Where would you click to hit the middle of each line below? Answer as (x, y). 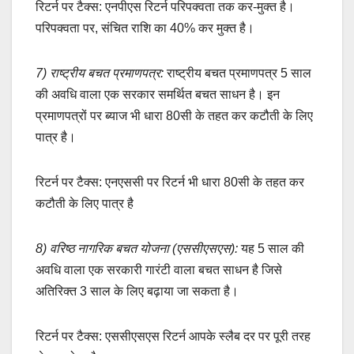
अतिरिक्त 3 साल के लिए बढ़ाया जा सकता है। (137, 292)
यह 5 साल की (271, 249)
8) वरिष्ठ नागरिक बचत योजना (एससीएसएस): (137, 249)
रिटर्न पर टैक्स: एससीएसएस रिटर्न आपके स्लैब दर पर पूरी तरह (173, 337)
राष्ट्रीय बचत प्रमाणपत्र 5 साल (237, 73)
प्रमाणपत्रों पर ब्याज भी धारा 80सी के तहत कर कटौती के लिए (174, 116)
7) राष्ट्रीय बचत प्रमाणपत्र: (100, 73)
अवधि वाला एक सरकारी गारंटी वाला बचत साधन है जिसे (159, 270)
